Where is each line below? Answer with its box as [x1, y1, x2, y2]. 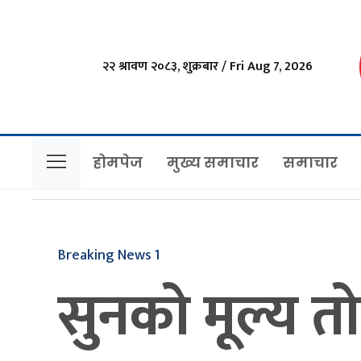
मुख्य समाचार [167, 151, 259, 172]
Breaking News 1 [58, 243, 160, 268]
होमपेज [93, 151, 143, 172]
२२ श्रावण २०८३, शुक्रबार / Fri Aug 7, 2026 [102, 55, 313, 77]
